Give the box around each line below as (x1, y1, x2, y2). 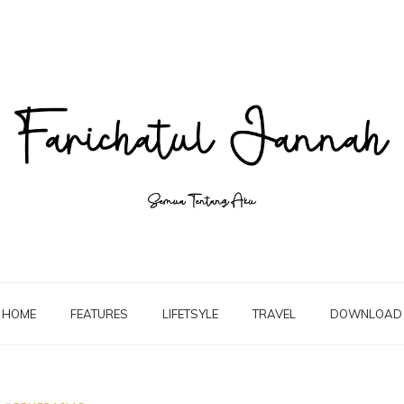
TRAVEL (252, 307, 296, 322)
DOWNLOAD (330, 307, 402, 322)
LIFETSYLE (162, 307, 218, 322)
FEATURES (70, 307, 128, 322)
